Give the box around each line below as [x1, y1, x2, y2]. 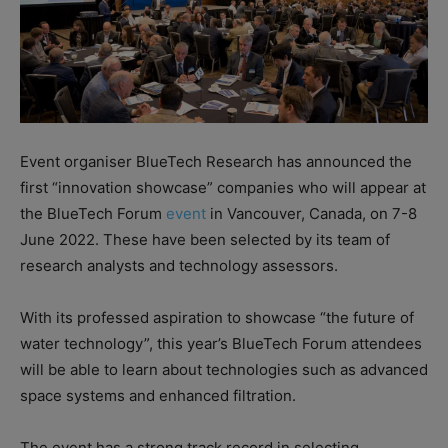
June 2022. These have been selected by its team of [20, 229, 390, 249]
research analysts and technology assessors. [20, 255, 338, 275]
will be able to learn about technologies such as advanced [20, 359, 428, 379]
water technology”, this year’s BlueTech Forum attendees [20, 333, 422, 353]
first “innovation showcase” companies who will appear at [20, 177, 426, 197]
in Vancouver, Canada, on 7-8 [206, 203, 417, 223]
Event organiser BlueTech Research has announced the [20, 151, 412, 171]
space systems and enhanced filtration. [20, 385, 296, 405]
